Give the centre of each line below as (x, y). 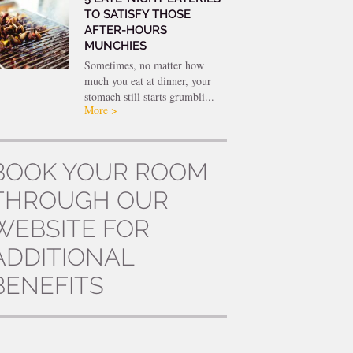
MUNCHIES (115, 45)
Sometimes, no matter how (144, 65)
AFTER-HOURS (125, 30)
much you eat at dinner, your (147, 80)
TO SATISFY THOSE (137, 14)
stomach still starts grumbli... (149, 96)
